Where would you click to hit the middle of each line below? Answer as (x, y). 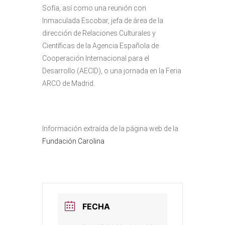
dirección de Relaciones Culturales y (99, 33)
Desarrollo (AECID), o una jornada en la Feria (112, 71)
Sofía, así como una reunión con (94, 8)
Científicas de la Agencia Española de (100, 46)
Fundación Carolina (73, 141)
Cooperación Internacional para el (96, 59)
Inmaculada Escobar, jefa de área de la (103, 21)
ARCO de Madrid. (69, 84)
